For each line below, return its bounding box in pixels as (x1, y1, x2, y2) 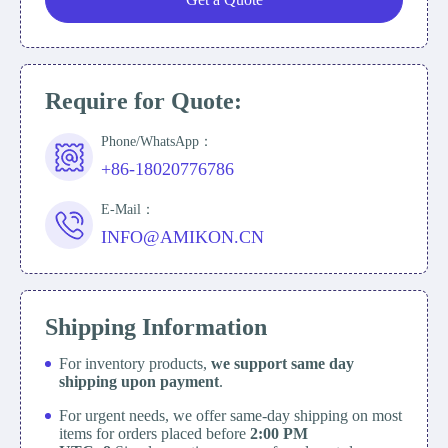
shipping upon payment (59, 373, 219, 390)
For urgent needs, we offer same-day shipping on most (59, 407, 402, 424)
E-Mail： (101, 202, 155, 217)
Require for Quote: (45, 88, 242, 114)
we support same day (211, 355, 354, 372)
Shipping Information (45, 314, 267, 340)
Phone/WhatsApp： (101, 134, 213, 149)
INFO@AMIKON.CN (101, 227, 264, 247)
